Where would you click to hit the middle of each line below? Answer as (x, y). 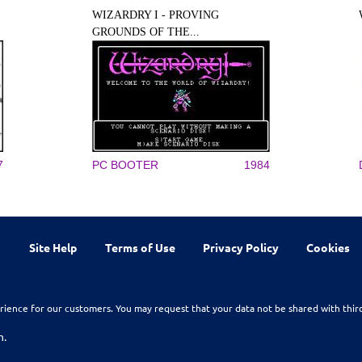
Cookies (328, 247)
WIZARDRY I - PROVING (156, 15)
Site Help (53, 247)
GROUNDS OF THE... (146, 32)
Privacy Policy (240, 247)
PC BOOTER (125, 165)
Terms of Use (140, 247)
